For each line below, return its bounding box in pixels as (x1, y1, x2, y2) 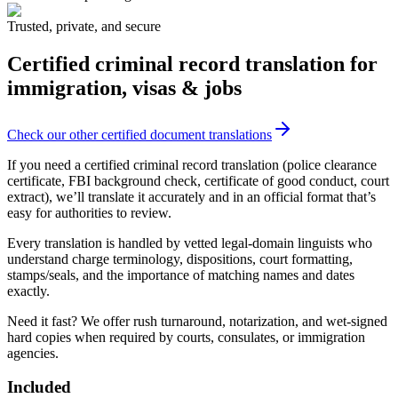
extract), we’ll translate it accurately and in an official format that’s (7, 188, 376, 204)
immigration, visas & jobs (7, 76, 242, 99)
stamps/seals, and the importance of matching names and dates (7, 267, 354, 283)
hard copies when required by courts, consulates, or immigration (7, 329, 365, 345)
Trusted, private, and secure (7, 18, 161, 34)
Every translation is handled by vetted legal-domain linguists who (7, 235, 372, 251)
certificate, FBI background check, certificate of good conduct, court (7, 172, 389, 188)
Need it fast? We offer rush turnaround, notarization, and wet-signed (7, 313, 387, 329)
